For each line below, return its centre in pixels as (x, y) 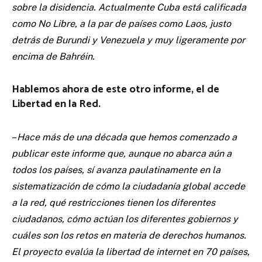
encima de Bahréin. (53, 57)
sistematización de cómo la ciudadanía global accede (128, 187)
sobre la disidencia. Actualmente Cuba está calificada (129, 8)
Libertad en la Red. (56, 104)
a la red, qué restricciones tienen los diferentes (113, 203)
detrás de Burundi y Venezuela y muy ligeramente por (128, 40)
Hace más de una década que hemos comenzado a (127, 137)
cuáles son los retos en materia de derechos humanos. (129, 236)
